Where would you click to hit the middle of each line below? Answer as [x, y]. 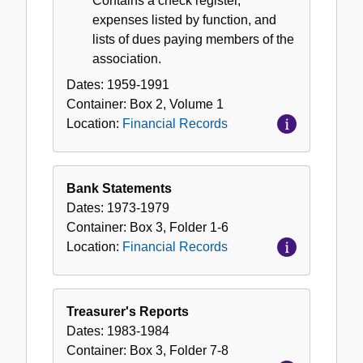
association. [127, 58]
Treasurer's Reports [128, 311]
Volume [191, 104]
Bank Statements [119, 188]
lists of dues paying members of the [193, 39]
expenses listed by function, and [184, 19]
